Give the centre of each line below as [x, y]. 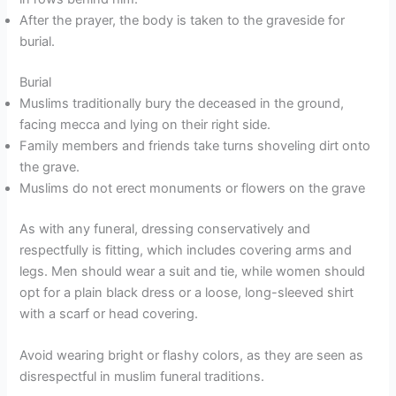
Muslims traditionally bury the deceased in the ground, [182, 103]
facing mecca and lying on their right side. [145, 124]
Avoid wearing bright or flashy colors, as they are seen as [192, 356]
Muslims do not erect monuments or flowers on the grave [193, 188]
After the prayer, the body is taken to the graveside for [183, 20]
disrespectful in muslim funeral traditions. [142, 377]
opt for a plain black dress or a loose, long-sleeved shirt [187, 292]
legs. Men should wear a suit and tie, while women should [193, 271]
